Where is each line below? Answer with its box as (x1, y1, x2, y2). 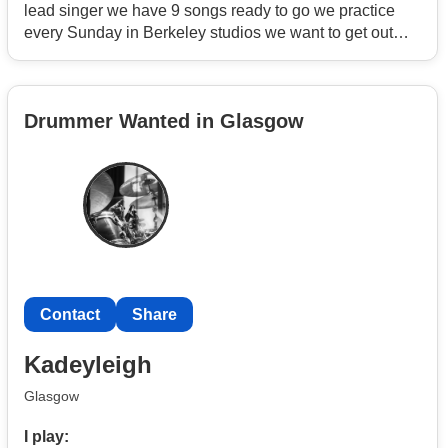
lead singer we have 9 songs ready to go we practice (24, 2, 395, 20)
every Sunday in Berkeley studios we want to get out (24, 24, 393, 42)
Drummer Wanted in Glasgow (24, 110, 304, 133)
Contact (40, 306, 100, 324)
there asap (24, 46, 99, 64)
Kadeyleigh (24, 350, 152, 378)
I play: (24, 428, 69, 446)
